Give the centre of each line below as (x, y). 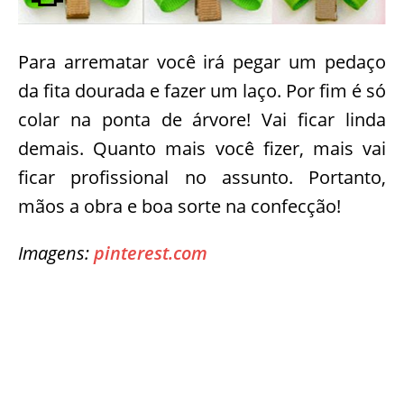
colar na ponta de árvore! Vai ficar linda (202, 119)
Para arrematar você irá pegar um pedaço (202, 61)
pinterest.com (151, 252)
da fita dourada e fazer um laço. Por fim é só (202, 90)
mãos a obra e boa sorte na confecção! (179, 206)
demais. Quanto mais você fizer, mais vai (202, 148)
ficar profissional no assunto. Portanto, (202, 177)
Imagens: (56, 252)
